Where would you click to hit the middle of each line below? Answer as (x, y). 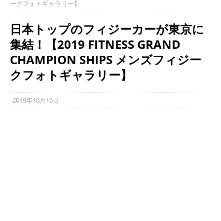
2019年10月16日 (36, 100)
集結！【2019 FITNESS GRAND (95, 44)
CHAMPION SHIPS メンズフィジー (106, 59)
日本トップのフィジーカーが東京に (107, 29)
